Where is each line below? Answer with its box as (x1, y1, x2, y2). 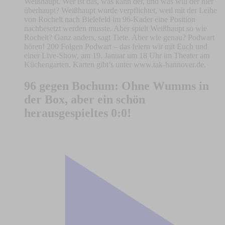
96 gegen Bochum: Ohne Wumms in (24, 79, 209, 93)
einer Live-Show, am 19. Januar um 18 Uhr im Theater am (24, 51, 209, 60)
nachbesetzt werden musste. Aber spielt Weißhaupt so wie (24, 24, 207, 33)
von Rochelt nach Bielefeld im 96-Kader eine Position (24, 15, 195, 24)
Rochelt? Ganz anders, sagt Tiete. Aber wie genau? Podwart (24, 33, 214, 42)
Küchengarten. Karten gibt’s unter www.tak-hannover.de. (24, 60, 206, 69)
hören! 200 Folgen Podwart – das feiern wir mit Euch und (24, 42, 207, 51)
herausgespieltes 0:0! (24, 106, 131, 120)
